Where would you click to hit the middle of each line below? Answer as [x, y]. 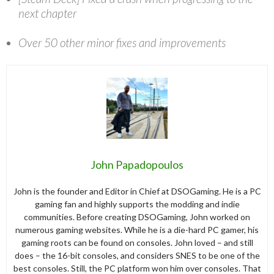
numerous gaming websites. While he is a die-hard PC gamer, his [137, 229]
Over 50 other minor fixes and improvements [122, 42]
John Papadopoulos [137, 164]
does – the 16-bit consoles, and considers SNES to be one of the [137, 255]
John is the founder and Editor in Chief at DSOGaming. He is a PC [137, 191]
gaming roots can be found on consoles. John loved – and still [137, 242]
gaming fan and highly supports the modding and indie [137, 204]
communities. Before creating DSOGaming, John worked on [137, 217]
